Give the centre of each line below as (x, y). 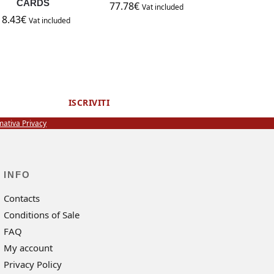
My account (28, 247)
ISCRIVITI (89, 102)
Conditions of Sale (42, 214)
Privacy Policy (33, 264)
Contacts (22, 198)
